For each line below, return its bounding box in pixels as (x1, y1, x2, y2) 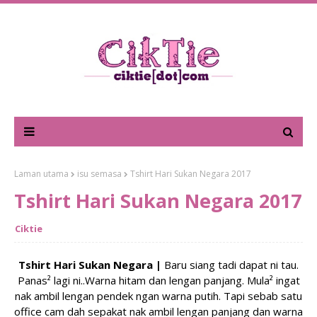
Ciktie (15, 222, 42, 235)
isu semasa (77, 168, 122, 180)
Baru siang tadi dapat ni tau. (164, 258, 299, 272)
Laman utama (14, 168, 69, 180)
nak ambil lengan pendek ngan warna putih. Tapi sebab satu (15, 289, 302, 303)
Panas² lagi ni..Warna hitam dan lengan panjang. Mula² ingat (17, 273, 300, 287)
